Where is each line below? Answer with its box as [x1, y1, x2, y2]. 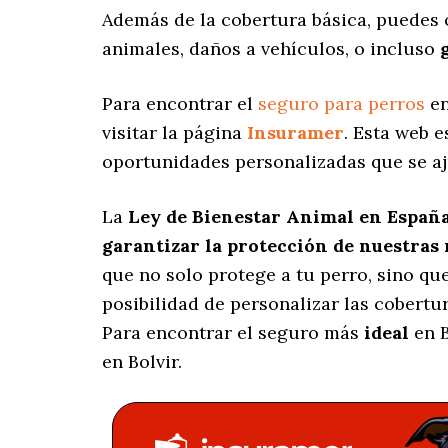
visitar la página [102, 121, 247, 145]
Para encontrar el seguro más [102, 321, 364, 345]
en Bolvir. [102, 350, 182, 374]
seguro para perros [258, 92, 425, 116]
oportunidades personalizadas [102, 150, 366, 174]
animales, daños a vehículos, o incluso [102, 37, 440, 61]
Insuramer [247, 121, 344, 145]
